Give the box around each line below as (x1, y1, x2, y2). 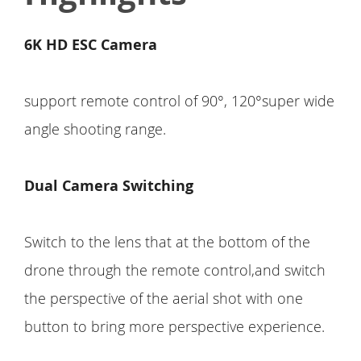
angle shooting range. (24, 119, 166, 139)
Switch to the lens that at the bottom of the (24, 232, 310, 252)
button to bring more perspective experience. (24, 317, 325, 337)
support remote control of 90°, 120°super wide (24, 91, 334, 111)
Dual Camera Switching (24, 176, 193, 197)
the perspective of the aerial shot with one (24, 288, 303, 309)
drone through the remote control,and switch (24, 260, 326, 280)
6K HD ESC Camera (24, 35, 157, 56)
